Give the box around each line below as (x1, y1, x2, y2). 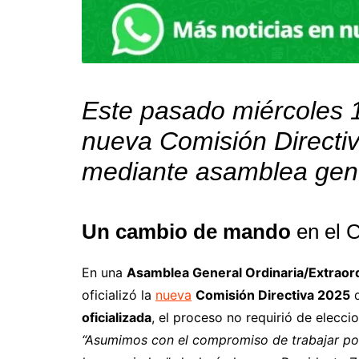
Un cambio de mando (82, 219, 291, 244)
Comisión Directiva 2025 (196, 286, 350, 303)
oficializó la (82, 286, 155, 303)
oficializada (82, 309, 151, 325)
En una (82, 264, 127, 280)
